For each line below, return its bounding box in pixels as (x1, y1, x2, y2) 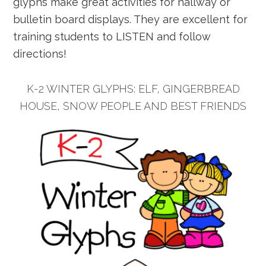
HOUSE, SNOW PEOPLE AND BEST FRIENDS (20, 100, 246, 112)
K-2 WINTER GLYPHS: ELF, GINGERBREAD (26, 83, 240, 95)
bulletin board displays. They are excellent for (13, 13, 248, 26)
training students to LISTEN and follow (13, 30, 211, 43)
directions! (13, 47, 67, 60)
